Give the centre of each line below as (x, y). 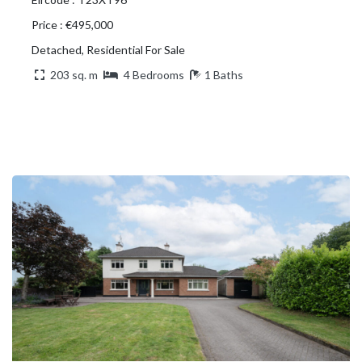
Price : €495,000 (72, 24)
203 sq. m (74, 74)
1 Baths (224, 74)
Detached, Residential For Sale (108, 49)
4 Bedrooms (154, 74)
